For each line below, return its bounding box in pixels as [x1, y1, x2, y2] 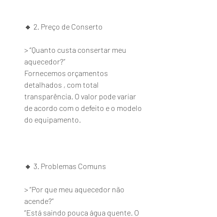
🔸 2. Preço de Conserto [24, 22, 103, 31]
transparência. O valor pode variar [24, 92, 138, 101]
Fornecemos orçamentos [24, 68, 109, 77]
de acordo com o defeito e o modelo [24, 103, 143, 112]
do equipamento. [24, 115, 81, 124]
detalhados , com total [24, 80, 100, 89]
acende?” [24, 196, 54, 205]
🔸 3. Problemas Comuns [24, 161, 106, 170]
